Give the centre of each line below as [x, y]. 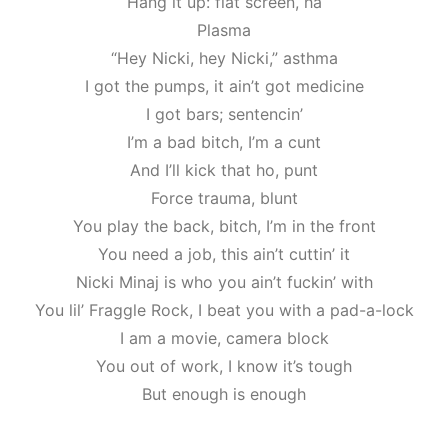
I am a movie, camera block [224, 337]
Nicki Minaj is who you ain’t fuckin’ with [224, 281]
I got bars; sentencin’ [224, 113]
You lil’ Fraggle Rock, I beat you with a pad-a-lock [224, 309]
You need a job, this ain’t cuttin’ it [224, 253]
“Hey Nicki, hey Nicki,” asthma [224, 57]
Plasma [224, 29]
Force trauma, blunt [224, 197]
